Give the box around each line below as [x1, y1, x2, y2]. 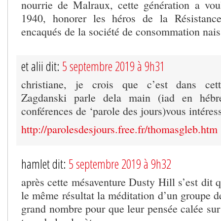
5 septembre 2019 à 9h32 [69, 155, 171, 172]
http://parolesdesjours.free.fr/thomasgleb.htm [21, 121, 218, 136]
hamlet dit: [21, 155, 69, 172]
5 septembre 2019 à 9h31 [62, 57, 165, 74]
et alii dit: [21, 57, 62, 74]
